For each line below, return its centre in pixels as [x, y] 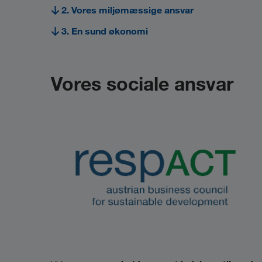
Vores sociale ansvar [142, 84]
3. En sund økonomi [105, 31]
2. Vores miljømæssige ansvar [127, 10]
